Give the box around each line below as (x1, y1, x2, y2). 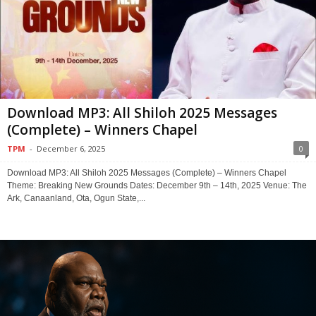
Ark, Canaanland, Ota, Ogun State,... (7, 193, 145, 203)
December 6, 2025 (37, 142, 105, 154)
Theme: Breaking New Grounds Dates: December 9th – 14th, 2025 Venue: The (7, 180, 307, 190)
